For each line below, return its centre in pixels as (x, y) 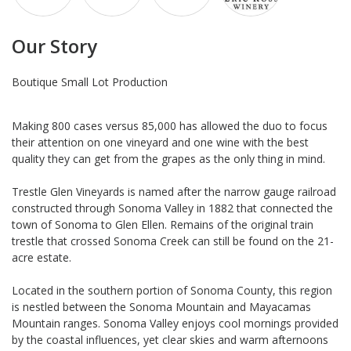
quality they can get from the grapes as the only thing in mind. (168, 158)
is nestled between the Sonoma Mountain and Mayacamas (161, 306)
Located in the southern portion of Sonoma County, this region (172, 290)
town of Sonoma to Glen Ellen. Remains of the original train (163, 224)
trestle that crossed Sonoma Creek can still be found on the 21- (173, 241)
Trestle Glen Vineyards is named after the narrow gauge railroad (174, 191)
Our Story (54, 46)
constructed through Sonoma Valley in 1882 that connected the (172, 208)
